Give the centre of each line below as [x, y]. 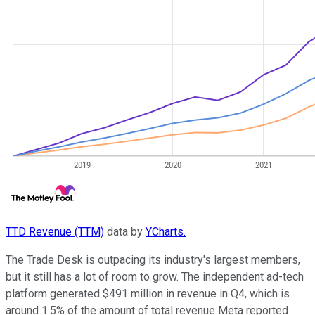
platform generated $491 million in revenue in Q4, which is [148, 293]
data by [125, 231]
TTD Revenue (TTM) [55, 231]
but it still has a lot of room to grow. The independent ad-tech [155, 276]
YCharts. [166, 231]
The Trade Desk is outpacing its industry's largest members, [153, 259]
